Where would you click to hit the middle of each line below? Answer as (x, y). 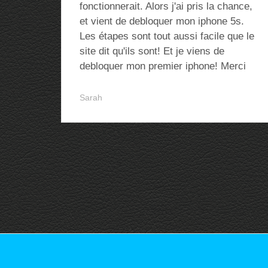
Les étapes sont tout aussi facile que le (167, 36)
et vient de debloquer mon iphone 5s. (162, 21)
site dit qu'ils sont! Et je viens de (152, 51)
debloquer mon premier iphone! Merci (163, 66)
